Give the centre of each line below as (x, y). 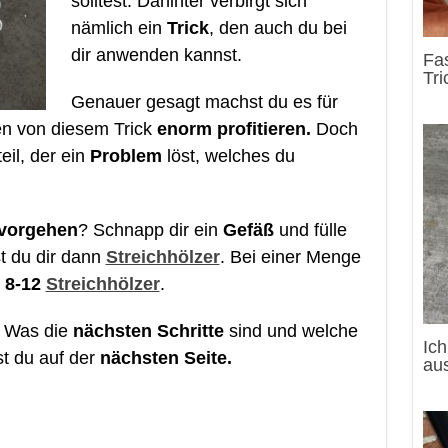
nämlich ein (118, 28)
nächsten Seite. (165, 358)
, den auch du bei (277, 28)
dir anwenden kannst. (156, 55)
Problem (125, 156)
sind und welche (290, 331)
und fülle (310, 230)
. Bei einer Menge (290, 257)
